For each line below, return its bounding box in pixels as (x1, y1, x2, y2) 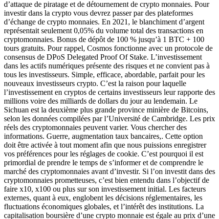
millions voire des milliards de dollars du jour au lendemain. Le (4, 96, 197, 105)
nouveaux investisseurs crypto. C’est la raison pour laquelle (4, 79, 186, 88)
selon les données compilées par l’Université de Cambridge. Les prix (4, 114, 215, 123)
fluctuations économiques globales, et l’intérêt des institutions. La (4, 202, 204, 211)
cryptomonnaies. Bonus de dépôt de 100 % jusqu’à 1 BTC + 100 (4, 35, 204, 44)
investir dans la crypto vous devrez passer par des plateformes (4, 8, 193, 17)
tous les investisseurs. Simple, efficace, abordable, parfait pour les (4, 70, 205, 79)
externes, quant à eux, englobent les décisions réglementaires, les (4, 193, 202, 202)
